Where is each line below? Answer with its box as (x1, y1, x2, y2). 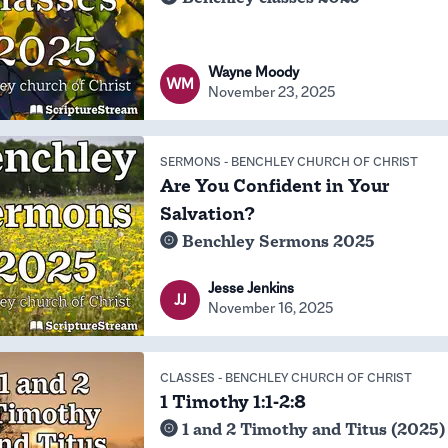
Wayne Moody (208, 62, 299, 81)
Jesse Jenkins (208, 278, 294, 297)
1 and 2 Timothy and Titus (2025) (182, 419, 445, 440)
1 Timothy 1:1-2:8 (160, 390, 306, 414)
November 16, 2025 (208, 298, 334, 317)
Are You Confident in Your (160, 174, 390, 198)
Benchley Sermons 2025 (182, 231, 375, 252)
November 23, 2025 (208, 82, 336, 101)
